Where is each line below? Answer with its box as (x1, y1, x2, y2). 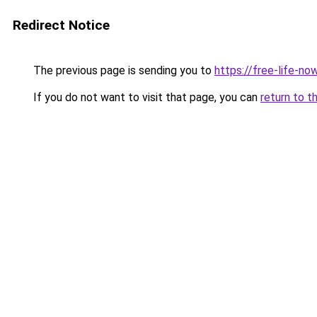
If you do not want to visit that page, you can (30, 91, 260, 104)
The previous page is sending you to (30, 64, 214, 77)
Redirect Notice (13, 17, 110, 33)
